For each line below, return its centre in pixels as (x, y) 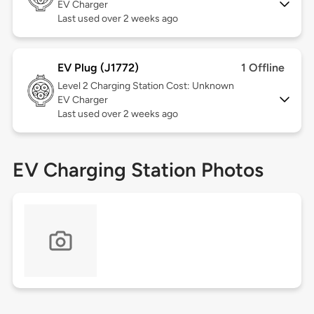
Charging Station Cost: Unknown (162, 86)
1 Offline (263, 68)
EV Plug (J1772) (98, 68)
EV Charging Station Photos (138, 170)
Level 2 (74, 86)
